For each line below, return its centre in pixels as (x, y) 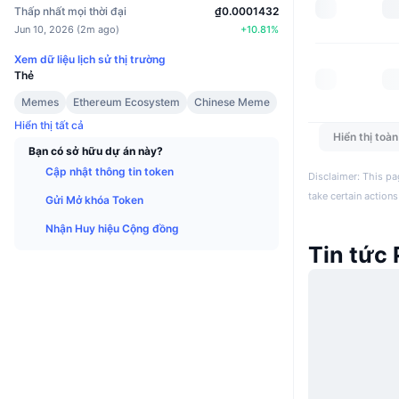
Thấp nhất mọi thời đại (70, 11)
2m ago (98, 29)
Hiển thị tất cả (49, 125)
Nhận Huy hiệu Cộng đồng (112, 228)
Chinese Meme (232, 102)
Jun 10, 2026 (44, 29)
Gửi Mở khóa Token (94, 199)
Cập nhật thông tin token (110, 171)
